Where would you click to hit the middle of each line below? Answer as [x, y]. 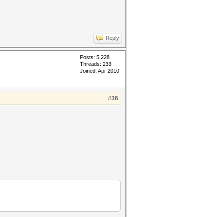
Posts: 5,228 [95, 57]
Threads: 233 [96, 64]
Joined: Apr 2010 [100, 71]
